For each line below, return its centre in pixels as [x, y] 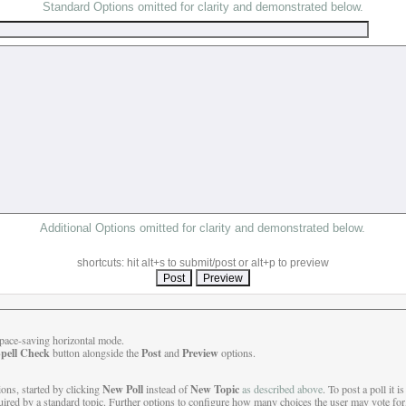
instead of [166, 389]
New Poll [122, 389]
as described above [282, 389]
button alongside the [95, 353]
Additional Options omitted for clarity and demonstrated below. [203, 228]
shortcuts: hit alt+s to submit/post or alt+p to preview [203, 263]
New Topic [214, 389]
